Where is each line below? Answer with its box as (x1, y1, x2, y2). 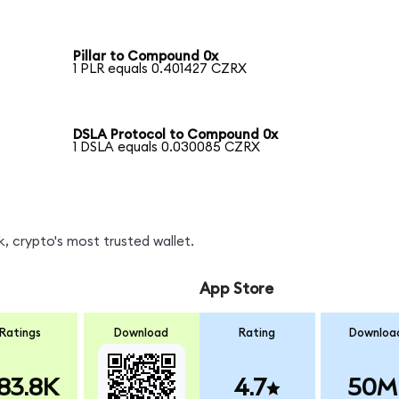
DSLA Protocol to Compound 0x (73, 128, 279, 142)
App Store (199, 281, 273, 297)
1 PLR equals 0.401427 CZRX (73, 62, 248, 77)
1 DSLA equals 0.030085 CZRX (73, 141, 261, 155)
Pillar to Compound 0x (73, 50, 219, 64)
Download (114, 326, 169, 339)
